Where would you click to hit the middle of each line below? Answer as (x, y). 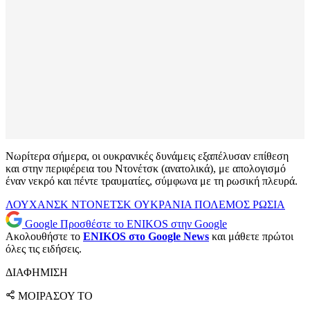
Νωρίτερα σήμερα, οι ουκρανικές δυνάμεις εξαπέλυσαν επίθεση (147, 156)
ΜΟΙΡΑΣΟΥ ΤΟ (55, 296)
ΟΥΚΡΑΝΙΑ (164, 205)
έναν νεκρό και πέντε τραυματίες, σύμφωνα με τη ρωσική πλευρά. (152, 181)
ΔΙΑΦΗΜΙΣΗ (37, 273)
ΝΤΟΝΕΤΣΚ (103, 205)
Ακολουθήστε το (44, 237)
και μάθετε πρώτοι (251, 237)
